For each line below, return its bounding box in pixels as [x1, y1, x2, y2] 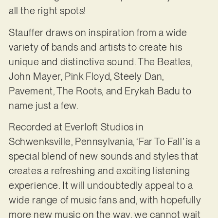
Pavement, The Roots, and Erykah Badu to [8, 85, 192, 97]
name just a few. [8, 99, 81, 111]
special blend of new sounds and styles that [8, 150, 199, 163]
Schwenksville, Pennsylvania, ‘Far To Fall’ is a [8, 136, 200, 148]
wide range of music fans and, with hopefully [8, 194, 201, 206]
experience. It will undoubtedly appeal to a [8, 180, 193, 192]
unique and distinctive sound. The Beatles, [8, 55, 193, 68]
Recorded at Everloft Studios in [8, 121, 144, 133]
